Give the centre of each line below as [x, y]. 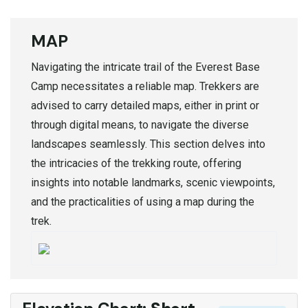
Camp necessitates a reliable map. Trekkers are [145, 86]
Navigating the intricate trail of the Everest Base [145, 67]
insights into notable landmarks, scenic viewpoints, [153, 182]
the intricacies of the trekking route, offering [136, 163]
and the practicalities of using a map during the [143, 201]
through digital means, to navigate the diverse [140, 124]
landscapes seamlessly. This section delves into [148, 144]
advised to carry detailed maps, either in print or [145, 105]
